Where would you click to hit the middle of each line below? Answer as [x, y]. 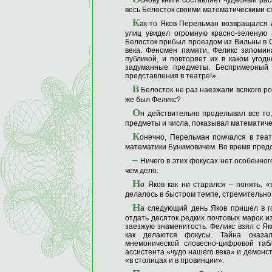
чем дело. [142, 171]
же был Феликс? [153, 100]
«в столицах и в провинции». [175, 260]
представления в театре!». [172, 76]
